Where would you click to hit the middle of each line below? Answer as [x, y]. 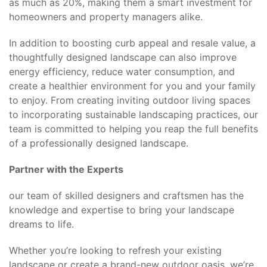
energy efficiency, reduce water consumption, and [122, 72]
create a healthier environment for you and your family [132, 86]
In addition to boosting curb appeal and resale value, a [132, 43]
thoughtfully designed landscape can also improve [123, 57]
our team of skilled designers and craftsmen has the [126, 195]
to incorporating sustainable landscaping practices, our [133, 114]
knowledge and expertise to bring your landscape [122, 210]
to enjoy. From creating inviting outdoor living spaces [130, 100]
